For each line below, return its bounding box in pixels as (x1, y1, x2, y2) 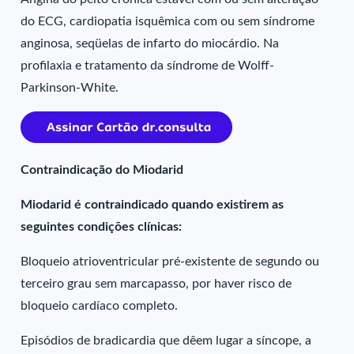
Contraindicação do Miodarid (21, 164, 184, 176)
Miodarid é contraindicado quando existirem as (21, 198, 284, 211)
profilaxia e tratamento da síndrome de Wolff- (21, 59, 275, 72)
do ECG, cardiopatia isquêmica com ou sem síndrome (21, 15, 315, 28)
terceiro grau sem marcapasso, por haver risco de (21, 277, 292, 290)
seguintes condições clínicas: (21, 220, 183, 233)
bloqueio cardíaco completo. (21, 299, 179, 312)
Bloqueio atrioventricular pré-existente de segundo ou (21, 255, 320, 268)
